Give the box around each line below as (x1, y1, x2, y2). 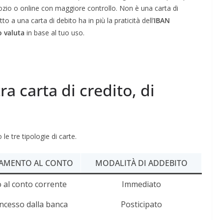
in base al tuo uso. (25, 27, 84, 37)
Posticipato (120, 198, 162, 210)
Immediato (121, 178, 161, 190)
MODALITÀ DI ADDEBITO (95, 157, 188, 168)
